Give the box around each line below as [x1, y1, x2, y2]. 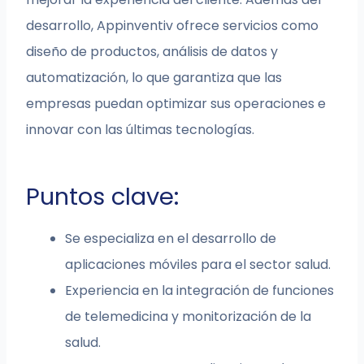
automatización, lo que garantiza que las [26, 68, 283, 88]
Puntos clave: [26, 180, 180, 214]
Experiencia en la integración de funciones [65, 281, 335, 301]
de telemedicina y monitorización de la [65, 307, 312, 327]
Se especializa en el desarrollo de [65, 229, 277, 249]
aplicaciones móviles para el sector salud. [65, 255, 331, 275]
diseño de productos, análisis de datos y [26, 42, 279, 62]
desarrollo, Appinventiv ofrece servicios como [26, 16, 319, 36]
